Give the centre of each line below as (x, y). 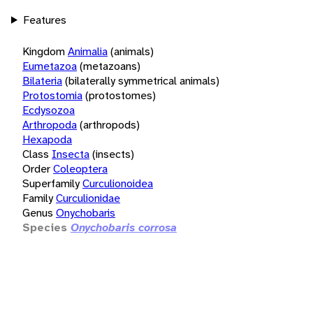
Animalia (88, 51)
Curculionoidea (118, 183)
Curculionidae (88, 198)
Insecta (71, 154)
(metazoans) (110, 66)
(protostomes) (121, 95)
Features (44, 20)
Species (45, 227)
